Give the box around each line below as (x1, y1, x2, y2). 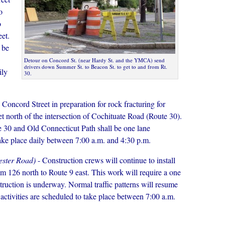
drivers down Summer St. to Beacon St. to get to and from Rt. (24, 63, 167, 70)
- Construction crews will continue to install (36, 155, 175, 165)
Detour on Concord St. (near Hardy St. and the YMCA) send (24, 56, 165, 64)
